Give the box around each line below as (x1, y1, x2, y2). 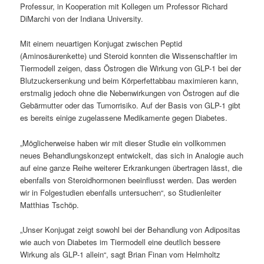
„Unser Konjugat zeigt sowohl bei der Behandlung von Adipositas (20, 223, 241, 235)
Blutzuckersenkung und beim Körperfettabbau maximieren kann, (20, 75, 239, 87)
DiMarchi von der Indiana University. (20, 13, 144, 25)
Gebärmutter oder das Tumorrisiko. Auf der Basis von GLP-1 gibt (20, 100, 241, 111)
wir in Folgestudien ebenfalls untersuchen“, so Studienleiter (20, 186, 222, 198)
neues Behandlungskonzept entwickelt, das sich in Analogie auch (20, 149, 244, 161)
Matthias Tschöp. (20, 199, 80, 210)
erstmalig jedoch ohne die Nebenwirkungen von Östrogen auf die (20, 87, 240, 99)
